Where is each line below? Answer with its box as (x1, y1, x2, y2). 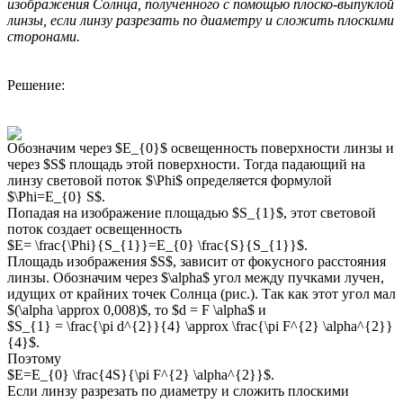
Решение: (7, 77, 65, 94)
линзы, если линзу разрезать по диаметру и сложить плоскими (7, 13, 394, 29)
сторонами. (7, 29, 80, 45)
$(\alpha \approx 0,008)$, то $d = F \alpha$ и (7, 302, 266, 318)
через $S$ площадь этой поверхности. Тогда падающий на (7, 157, 365, 173)
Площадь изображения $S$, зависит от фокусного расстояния (7, 254, 386, 270)
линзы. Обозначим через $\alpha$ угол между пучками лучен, (7, 270, 384, 286)
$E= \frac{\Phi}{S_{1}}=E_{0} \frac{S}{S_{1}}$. (7, 237, 308, 254)
